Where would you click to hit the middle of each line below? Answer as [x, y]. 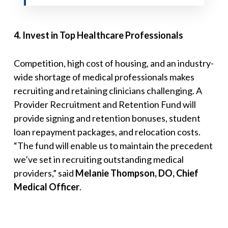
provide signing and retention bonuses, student [107, 118]
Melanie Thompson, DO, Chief [137, 173]
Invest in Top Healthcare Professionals [102, 35]
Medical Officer [46, 187]
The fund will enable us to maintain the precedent [115, 146]
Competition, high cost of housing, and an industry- [113, 63]
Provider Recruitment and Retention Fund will [105, 105]
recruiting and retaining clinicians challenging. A [108, 91]
